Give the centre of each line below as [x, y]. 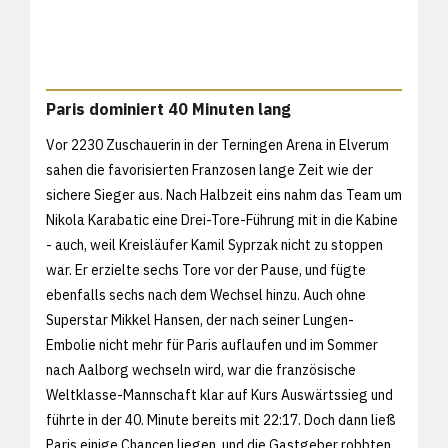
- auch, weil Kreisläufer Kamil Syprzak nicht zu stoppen [214, 245]
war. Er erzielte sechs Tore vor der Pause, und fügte [206, 270]
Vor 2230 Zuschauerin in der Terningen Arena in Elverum [217, 145]
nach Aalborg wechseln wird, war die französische [201, 370]
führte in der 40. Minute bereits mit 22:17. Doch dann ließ [221, 420]
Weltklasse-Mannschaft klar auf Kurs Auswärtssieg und [219, 395]
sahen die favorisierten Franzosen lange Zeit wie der [209, 170]
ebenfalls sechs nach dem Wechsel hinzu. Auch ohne [206, 295]
